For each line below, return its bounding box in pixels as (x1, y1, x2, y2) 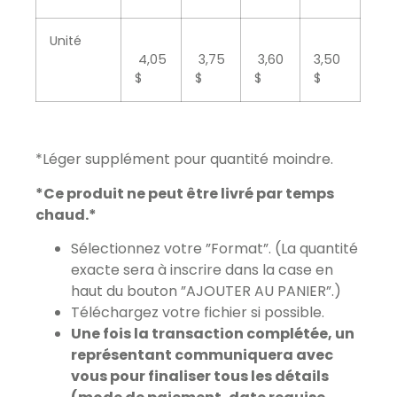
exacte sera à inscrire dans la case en (71, 259, 334, 280)
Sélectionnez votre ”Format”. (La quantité (71, 237, 359, 259)
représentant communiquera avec (71, 344, 334, 365)
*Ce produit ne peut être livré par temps (35, 183, 335, 204)
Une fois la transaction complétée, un (71, 323, 355, 344)
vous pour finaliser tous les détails (71, 365, 330, 386)
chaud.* (35, 204, 97, 225)
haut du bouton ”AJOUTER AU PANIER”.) (71, 280, 342, 301)
